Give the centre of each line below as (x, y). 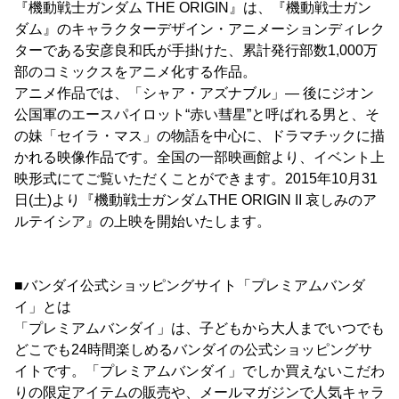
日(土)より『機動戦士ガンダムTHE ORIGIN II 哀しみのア (195, 200)
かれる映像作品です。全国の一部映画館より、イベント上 (199, 157)
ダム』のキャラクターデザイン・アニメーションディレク (199, 29)
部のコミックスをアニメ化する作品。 (135, 72)
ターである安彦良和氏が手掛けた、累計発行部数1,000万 (196, 50)
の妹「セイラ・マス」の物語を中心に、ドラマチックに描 (199, 136)
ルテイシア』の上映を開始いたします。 (142, 221)
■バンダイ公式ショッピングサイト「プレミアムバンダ (190, 285)
